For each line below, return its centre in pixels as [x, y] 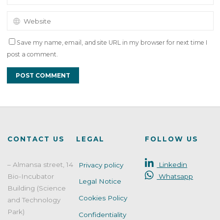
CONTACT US [36, 139]
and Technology [34, 200]
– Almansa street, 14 [40, 164]
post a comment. [32, 55]
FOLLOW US [172, 139]
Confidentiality [102, 214]
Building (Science [36, 188]
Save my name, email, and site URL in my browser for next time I [112, 43]
